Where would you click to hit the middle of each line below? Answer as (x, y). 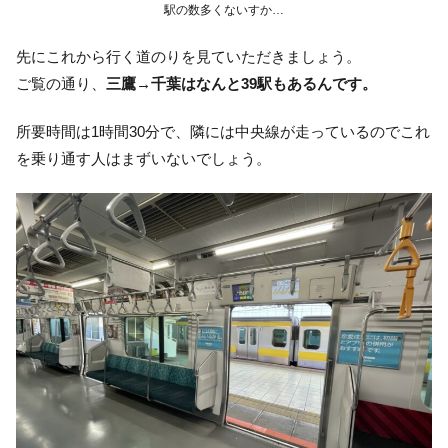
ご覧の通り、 (61, 84)
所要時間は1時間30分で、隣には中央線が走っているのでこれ (223, 132)
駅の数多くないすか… (224, 10)
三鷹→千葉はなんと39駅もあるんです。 (241, 84)
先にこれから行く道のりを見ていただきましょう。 (188, 57)
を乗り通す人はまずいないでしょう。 (143, 159)
